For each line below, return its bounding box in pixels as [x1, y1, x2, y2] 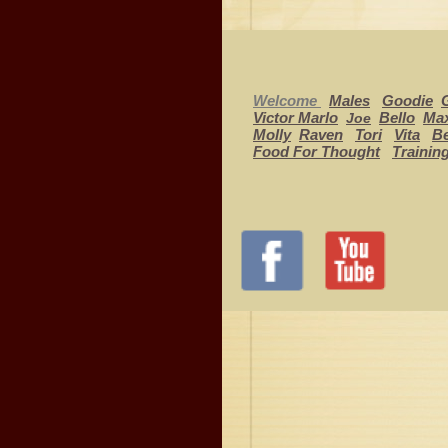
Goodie [382, 92, 433, 109]
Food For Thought [253, 143, 380, 160]
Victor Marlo [253, 109, 338, 126]
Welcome [253, 92, 321, 109]
